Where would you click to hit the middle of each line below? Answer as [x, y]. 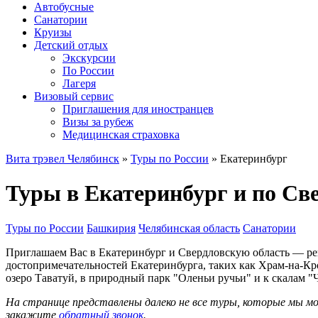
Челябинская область [189, 228]
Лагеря [79, 83]
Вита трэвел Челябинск [62, 159]
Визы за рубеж [98, 122]
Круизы [53, 32]
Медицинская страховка [121, 135]
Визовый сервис [74, 96]
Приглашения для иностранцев [138, 109]
